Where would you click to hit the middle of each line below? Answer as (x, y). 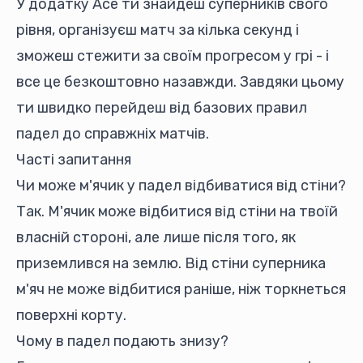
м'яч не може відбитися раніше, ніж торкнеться (181, 289)
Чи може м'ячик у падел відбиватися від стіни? (181, 186)
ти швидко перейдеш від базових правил (162, 108)
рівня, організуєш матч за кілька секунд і (158, 30)
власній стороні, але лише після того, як (156, 237)
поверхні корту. (71, 315)
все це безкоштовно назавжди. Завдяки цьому (180, 82)
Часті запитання (74, 160)
